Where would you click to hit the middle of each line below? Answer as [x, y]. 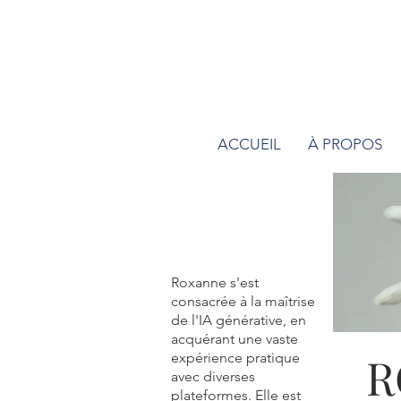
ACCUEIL [249, 144]
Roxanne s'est [215, 282]
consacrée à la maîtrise [243, 301]
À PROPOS [345, 144]
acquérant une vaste [235, 339]
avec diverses [213, 376]
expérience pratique [235, 358]
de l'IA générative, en [239, 320]
